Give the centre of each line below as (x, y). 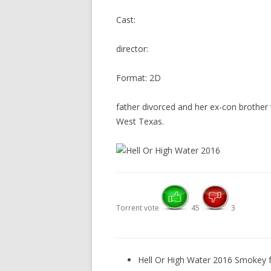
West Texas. (140, 121)
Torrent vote (139, 208)
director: (132, 49)
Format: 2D (139, 78)
